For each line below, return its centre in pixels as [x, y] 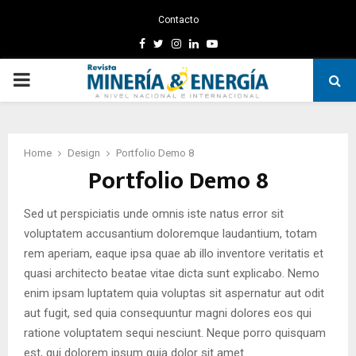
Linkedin [218, 43]
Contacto [178, 20]
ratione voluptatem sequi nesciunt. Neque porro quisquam [175, 333]
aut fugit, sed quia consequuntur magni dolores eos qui [168, 313]
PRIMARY [52, 79]
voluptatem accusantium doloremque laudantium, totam [170, 234]
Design [84, 153]
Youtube [238, 43]
